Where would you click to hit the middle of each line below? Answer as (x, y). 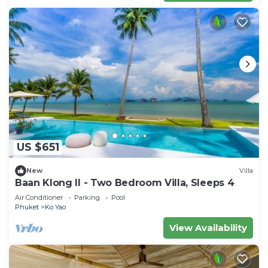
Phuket (27, 207)
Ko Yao (55, 207)
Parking (87, 197)
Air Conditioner (39, 197)
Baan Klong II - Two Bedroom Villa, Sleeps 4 (125, 182)
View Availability (208, 227)
